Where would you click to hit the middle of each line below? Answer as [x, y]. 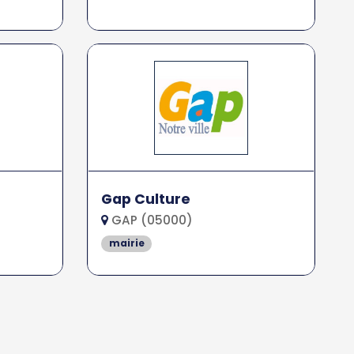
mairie [126, 243]
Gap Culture [146, 200]
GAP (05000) [151, 220]
